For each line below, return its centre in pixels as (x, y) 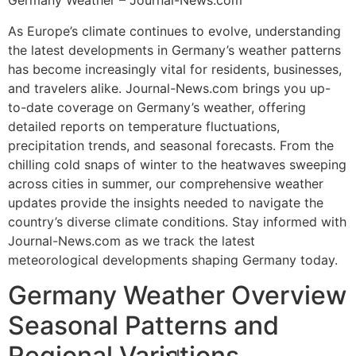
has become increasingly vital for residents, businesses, (175, 69)
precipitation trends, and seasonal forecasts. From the (171, 145)
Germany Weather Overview (177, 296)
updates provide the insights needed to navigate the (166, 202)
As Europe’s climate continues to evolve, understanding (174, 31)
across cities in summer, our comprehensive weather (166, 183)
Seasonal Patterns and (143, 326)
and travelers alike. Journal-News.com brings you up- (169, 88)
